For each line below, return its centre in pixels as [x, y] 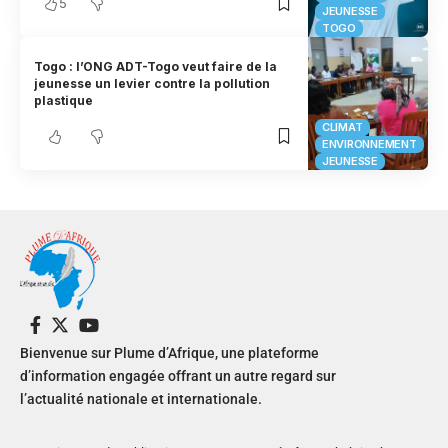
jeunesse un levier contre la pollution [152, 83]
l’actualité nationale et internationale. [141, 399]
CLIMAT [342, 127]
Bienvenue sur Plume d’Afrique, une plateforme [169, 353]
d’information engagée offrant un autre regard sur [178, 376]
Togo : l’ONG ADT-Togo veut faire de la [156, 66]
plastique [64, 100]
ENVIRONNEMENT [369, 144]
